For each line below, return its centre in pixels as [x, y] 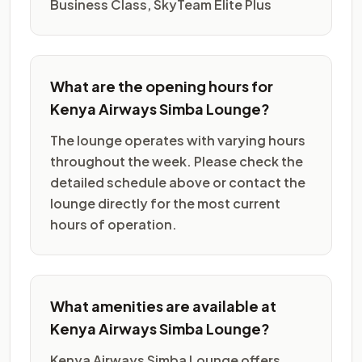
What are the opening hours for [162, 86]
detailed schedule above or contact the [178, 182]
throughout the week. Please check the [177, 161]
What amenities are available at [163, 306]
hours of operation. [114, 224]
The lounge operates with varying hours [178, 140]
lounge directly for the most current [165, 203]
